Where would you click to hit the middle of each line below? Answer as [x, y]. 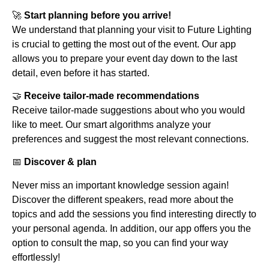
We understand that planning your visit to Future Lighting [132, 29]
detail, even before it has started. [81, 73]
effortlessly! [36, 257]
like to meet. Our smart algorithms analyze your [111, 125]
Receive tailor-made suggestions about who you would [128, 110]
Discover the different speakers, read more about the [123, 199]
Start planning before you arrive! [98, 15]
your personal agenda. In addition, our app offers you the [131, 228]
